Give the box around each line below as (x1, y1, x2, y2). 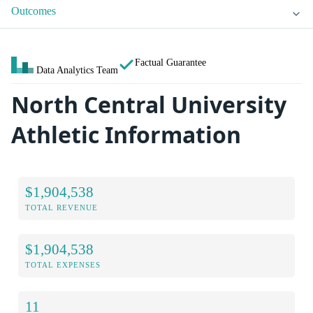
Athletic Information (11, 119, 241, 150)
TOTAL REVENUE (25, 203, 98, 212)
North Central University (11, 89, 286, 120)
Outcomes (11, 5, 56, 17)
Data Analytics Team (36, 64, 118, 76)
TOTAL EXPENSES (25, 260, 101, 269)
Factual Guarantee (135, 57, 206, 68)
